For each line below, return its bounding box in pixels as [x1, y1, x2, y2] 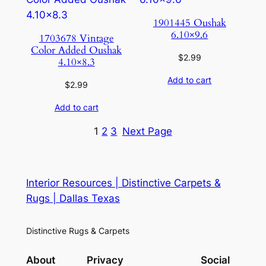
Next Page [122, 125, 172, 137]
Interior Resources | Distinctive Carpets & [26, 176, 221, 189]
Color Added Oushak [31, 43, 122, 58]
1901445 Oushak [153, 16, 226, 30]
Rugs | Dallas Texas [26, 192, 120, 204]
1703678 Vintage [39, 31, 114, 46]
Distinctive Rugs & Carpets [26, 226, 129, 236]
